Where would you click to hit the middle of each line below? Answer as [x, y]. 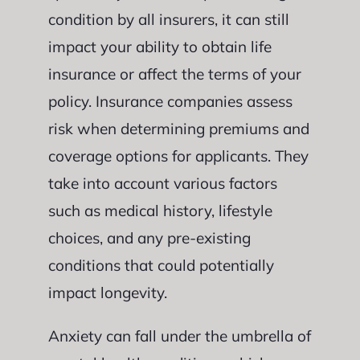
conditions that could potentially [161, 265]
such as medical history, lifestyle [160, 210]
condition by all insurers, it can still [168, 19]
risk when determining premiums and [178, 128]
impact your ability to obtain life [160, 46]
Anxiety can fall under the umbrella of [179, 335]
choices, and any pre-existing [149, 237]
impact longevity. [107, 292]
